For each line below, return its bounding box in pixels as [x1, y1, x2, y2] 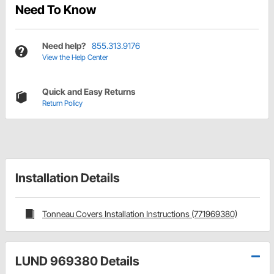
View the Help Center [42, 53, 108, 62]
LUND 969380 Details [15, 253, 139, 268]
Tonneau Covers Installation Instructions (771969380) [42, 209, 237, 220]
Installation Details [15, 171, 120, 186]
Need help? [42, 40, 86, 51]
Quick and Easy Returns [42, 86, 135, 97]
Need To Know [15, 2, 96, 18]
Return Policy [42, 98, 83, 108]
